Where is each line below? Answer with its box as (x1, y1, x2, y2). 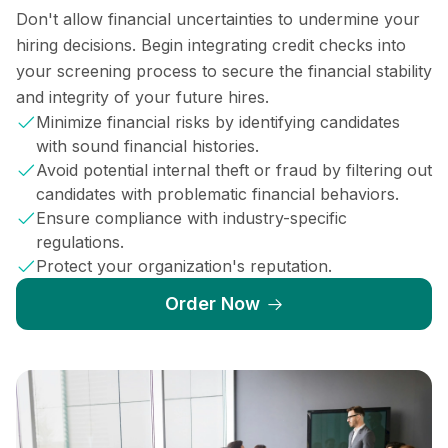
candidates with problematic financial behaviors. (36, 183, 399, 204)
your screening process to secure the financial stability (16, 60, 432, 81)
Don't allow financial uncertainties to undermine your (16, 8, 420, 29)
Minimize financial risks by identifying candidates (36, 111, 400, 132)
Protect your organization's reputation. (36, 255, 332, 276)
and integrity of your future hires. (16, 86, 269, 107)
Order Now (164, 292, 260, 314)
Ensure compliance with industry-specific (36, 207, 347, 228)
